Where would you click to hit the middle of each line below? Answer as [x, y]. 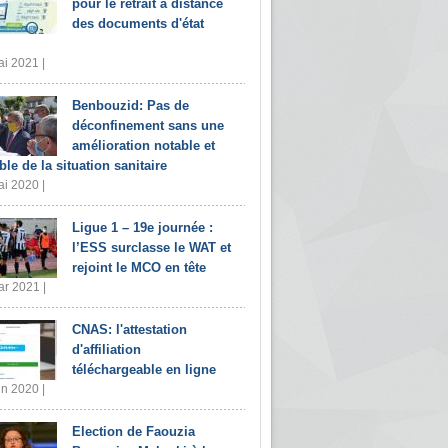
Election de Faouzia [133, 431]
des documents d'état [138, 23]
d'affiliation [106, 349]
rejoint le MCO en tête [139, 267]
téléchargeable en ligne [144, 369]
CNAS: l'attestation [129, 329]
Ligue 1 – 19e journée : [142, 227]
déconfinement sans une [148, 125]
